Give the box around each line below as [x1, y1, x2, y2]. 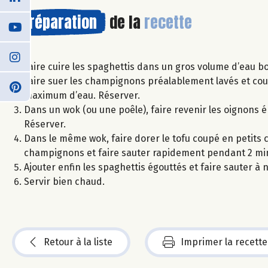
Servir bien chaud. [24, 175, 105, 187]
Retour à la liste [44, 236, 112, 248]
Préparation [21, 10, 97, 34]
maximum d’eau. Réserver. [24, 89, 140, 101]
